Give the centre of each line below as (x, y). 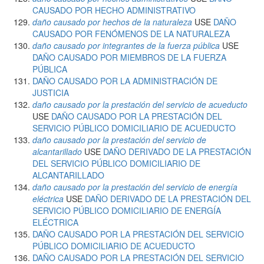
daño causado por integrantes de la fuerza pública (126, 45)
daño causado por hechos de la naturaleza (112, 22)
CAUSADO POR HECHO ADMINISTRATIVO (114, 10)
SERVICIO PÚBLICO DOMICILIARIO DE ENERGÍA (127, 210)
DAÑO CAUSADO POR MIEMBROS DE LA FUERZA (129, 57)
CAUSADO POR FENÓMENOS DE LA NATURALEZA (131, 34)
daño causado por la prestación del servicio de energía (135, 187)
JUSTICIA (51, 93)
